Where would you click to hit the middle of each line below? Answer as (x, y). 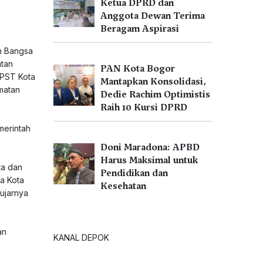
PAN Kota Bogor (138, 69)
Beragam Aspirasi (140, 29)
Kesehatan (123, 186)
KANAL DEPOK (81, 237)
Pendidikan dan (134, 173)
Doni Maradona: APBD (150, 147)
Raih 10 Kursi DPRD (144, 107)
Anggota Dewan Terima (153, 16)
